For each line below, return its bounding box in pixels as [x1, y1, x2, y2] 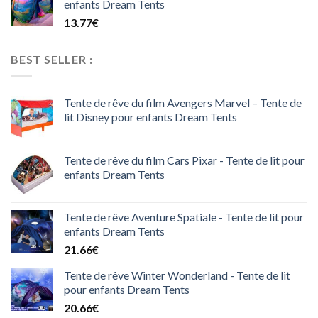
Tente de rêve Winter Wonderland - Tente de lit [64, 268, 290, 283]
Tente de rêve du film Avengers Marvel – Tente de [64, 96, 302, 110]
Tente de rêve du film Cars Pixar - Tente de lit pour [64, 153, 305, 168]
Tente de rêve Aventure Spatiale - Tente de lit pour [64, 210, 304, 224]
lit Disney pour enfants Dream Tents [64, 110, 237, 124]
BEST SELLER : [11, 52, 93, 66]
